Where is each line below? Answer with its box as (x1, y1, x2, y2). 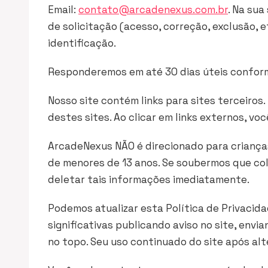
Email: (48, 3, 78, 16)
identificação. (48, 36, 116, 50)
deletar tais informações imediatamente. (48, 173, 249, 186)
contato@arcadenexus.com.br (78, 3, 228, 16)
